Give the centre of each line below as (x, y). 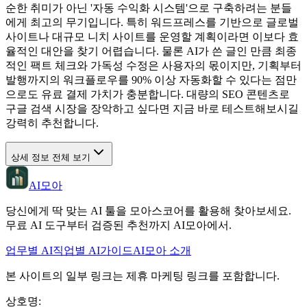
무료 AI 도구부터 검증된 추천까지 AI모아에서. (119, 225)
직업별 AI (76, 250)
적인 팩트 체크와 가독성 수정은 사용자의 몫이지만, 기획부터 (153, 65)
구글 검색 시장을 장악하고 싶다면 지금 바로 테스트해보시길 (152, 108)
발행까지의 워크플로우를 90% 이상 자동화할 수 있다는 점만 (151, 79)
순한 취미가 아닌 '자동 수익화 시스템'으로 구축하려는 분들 (149, 8)
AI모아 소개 (162, 250)
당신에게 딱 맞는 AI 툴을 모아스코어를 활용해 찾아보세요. (148, 210)
